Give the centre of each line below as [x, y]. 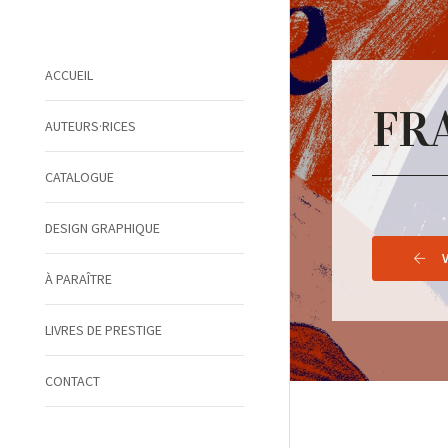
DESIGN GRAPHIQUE [102, 228]
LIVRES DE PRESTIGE [103, 330]
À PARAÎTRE [78, 279]
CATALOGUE [79, 177]
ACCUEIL [69, 75]
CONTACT [72, 381]
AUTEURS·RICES [90, 126]
